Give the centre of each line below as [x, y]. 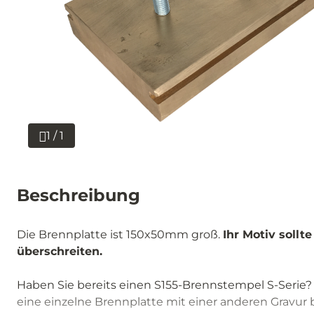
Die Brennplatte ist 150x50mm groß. [120, 234]
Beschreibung [78, 195]
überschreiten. [60, 251]
